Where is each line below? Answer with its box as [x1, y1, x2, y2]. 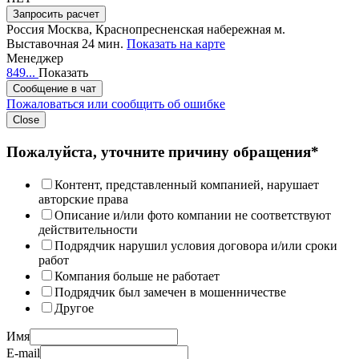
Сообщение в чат [13, 83, 96, 95]
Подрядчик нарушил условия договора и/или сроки [54, 238, 337, 252]
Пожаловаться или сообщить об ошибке [6, 97, 225, 111]
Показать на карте [127, 37, 225, 51]
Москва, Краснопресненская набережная [47, 22, 271, 37]
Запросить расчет [13, 8, 99, 21]
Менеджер [6, 51, 63, 66]
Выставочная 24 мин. [6, 37, 127, 51]
